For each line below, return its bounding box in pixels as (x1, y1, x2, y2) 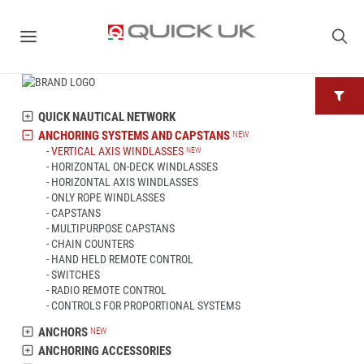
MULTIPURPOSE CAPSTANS (51, 222, 175, 235)
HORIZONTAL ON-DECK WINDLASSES (51, 160, 218, 173)
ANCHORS (38, 325, 88, 340)
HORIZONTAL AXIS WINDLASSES (51, 175, 198, 188)
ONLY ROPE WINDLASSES (51, 191, 165, 204)
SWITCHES (51, 268, 100, 281)
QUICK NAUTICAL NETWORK (38, 110, 175, 124)
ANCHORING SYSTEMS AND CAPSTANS (38, 128, 230, 143)
